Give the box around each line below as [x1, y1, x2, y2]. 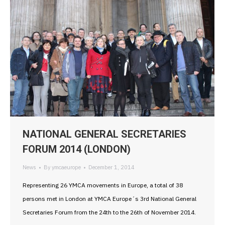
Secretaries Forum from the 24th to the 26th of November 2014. [23, 208, 196, 216]
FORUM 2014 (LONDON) [23, 143, 131, 156]
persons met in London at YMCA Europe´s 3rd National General [23, 195, 196, 203]
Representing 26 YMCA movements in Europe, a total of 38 [23, 181, 183, 189]
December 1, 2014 [88, 164, 135, 171]
